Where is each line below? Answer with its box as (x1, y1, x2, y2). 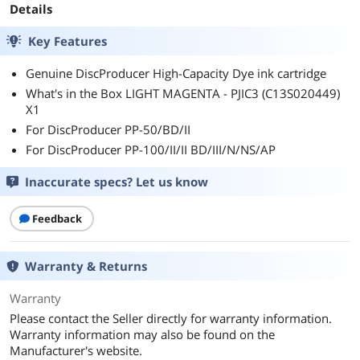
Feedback (32, 211, 82, 226)
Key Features (28, 33, 107, 49)
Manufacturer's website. (10, 342, 142, 358)
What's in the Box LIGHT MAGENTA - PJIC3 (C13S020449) (26, 85, 340, 101)
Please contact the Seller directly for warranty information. (10, 310, 332, 326)
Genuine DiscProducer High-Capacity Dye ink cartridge (26, 65, 326, 81)
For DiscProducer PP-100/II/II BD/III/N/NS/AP (26, 141, 276, 157)
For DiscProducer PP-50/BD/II (26, 121, 190, 137)
